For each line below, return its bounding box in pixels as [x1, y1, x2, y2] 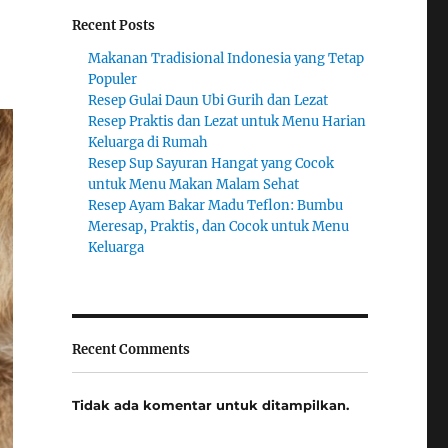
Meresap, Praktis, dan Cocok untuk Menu [88, 217, 350, 235]
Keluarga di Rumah [88, 133, 209, 151]
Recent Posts [71, 17, 155, 34]
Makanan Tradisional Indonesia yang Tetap [88, 49, 365, 67]
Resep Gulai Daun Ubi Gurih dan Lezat [88, 91, 329, 109]
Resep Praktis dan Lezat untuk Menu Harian [88, 112, 367, 130]
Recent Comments [71, 340, 190, 358]
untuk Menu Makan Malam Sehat [88, 175, 300, 193]
